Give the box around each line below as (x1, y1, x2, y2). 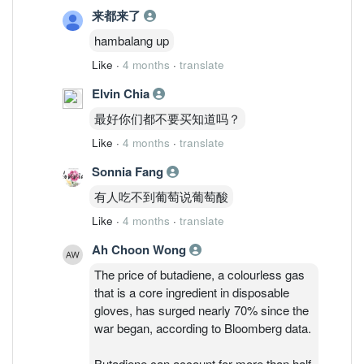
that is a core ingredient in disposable (94, 283, 289, 301)
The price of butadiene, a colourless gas (94, 265, 305, 283)
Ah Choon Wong (92, 240, 189, 258)
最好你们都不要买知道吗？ (94, 109, 240, 127)
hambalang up (94, 31, 169, 49)
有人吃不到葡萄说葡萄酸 (94, 187, 228, 205)
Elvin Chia (92, 84, 153, 102)
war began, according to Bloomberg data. (94, 318, 311, 336)
